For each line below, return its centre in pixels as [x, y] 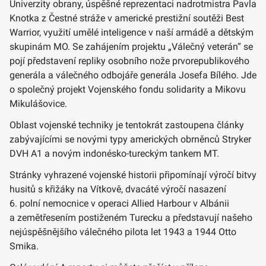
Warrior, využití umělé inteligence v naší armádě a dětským [132, 32]
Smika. [24, 246]
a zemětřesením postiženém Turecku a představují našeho [131, 217]
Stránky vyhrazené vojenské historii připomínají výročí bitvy [133, 175]
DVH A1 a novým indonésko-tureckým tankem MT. [114, 153]
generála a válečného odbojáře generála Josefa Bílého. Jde [133, 75]
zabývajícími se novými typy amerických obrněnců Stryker [130, 139]
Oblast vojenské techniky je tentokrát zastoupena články [127, 125]
